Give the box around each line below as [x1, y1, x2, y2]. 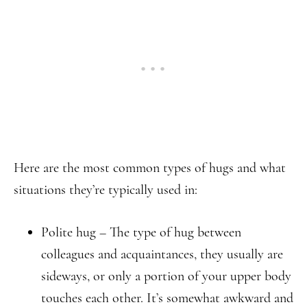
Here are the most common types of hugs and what [14, 160, 286, 176]
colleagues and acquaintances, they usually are [41, 246, 283, 262]
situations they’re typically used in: [14, 182, 197, 198]
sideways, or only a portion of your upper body [41, 268, 291, 284]
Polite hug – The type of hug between [41, 224, 241, 241]
